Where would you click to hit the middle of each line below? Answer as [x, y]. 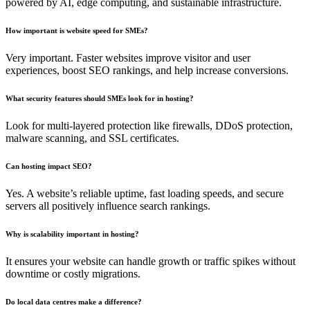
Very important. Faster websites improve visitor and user [128, 57]
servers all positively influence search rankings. [108, 206]
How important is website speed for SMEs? [77, 30]
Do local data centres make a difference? [74, 301]
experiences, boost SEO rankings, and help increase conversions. [147, 70]
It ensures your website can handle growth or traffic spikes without [151, 261]
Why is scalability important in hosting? [72, 234]
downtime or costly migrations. [73, 273]
